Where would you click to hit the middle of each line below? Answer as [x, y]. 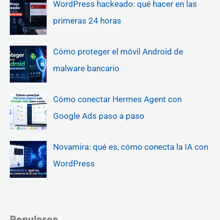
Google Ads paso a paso [98, 116]
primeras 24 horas [87, 21]
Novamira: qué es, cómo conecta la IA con [130, 147]
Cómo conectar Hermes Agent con [117, 99]
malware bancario [86, 69]
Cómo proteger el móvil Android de [118, 52]
